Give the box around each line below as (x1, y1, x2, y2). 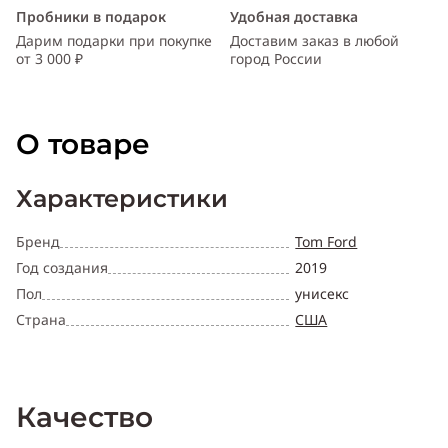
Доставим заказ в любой (230, 31, 399, 51)
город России (230, 49, 322, 69)
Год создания (16, 258, 108, 278)
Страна (16, 310, 66, 330)
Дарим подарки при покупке (16, 31, 212, 51)
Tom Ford (295, 232, 358, 252)
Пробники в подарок (16, 7, 166, 27)
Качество (16, 400, 153, 435)
